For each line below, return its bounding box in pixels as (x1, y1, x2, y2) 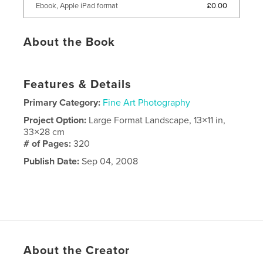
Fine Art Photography (103, 96, 191, 109)
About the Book (23, 35, 116, 49)
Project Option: (23, 114, 89, 126)
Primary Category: (23, 96, 101, 109)
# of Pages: (23, 137, 74, 150)
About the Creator (23, 243, 130, 258)
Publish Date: (23, 155, 80, 167)
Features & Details (23, 77, 132, 92)
